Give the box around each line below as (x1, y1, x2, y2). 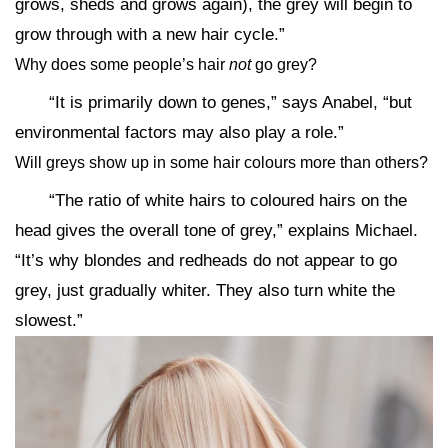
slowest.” (15, 311, 83, 330)
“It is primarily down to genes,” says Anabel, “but (49, 93, 412, 112)
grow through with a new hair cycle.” (15, 25, 285, 44)
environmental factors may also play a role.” (15, 123, 344, 142)
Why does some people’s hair (15, 56, 229, 73)
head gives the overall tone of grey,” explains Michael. (15, 221, 418, 240)
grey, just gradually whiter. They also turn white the (15, 281, 395, 300)
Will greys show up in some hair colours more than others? (15, 154, 428, 171)
